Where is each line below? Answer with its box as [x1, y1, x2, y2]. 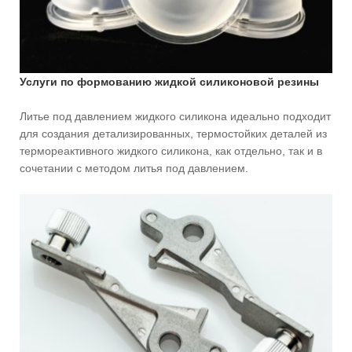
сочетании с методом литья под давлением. [20, 162, 248, 175]
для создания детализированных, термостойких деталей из [20, 127, 327, 141]
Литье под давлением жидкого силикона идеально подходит [20, 110, 331, 123]
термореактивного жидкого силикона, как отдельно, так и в [20, 145, 322, 158]
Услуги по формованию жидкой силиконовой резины [20, 75, 319, 89]
